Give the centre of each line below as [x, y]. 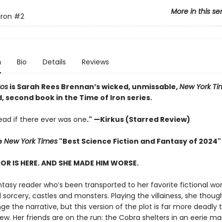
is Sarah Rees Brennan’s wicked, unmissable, [93, 87]
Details [54, 62]
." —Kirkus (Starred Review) [139, 119]
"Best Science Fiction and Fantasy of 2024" [139, 141]
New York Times [30, 141]
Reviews [95, 62]
